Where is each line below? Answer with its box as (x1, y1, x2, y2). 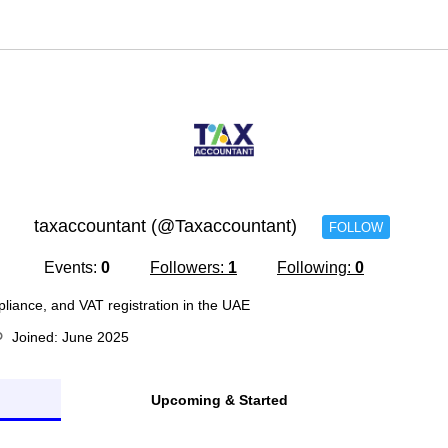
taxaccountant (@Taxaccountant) (33, 215, 297, 236)
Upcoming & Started (150, 392, 288, 408)
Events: (44, 259, 101, 276)
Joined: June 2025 (12, 329, 129, 345)
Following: (277, 259, 355, 276)
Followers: (150, 259, 228, 276)
